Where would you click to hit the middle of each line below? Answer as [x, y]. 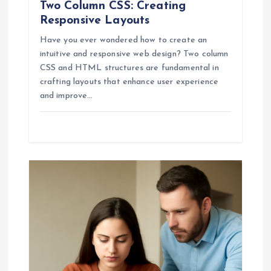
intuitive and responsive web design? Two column [134, 54]
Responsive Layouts [95, 21]
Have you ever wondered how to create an [123, 41]
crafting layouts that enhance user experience [129, 82]
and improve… [66, 96]
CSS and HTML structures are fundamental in [129, 68]
